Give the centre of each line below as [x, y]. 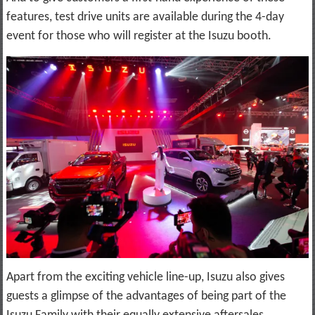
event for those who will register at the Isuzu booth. [140, 36]
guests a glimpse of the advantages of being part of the [146, 296]
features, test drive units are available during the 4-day [145, 17]
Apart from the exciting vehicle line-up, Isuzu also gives [145, 277]
